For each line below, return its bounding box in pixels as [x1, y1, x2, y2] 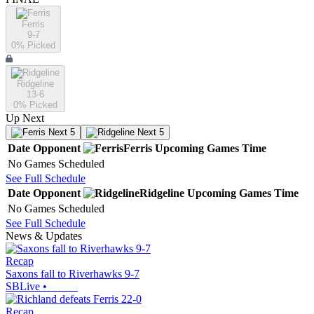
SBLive [6, 280, 40, 293]
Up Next [6, 112, 44, 125]
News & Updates [6, 230, 82, 243]
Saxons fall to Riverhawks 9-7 [6, 268, 139, 280]
